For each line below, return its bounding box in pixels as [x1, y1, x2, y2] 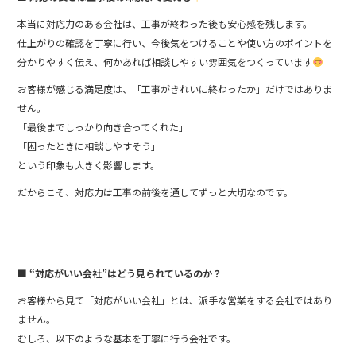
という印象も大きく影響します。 [17, 157, 161, 172]
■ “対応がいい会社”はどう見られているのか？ [17, 265, 222, 280]
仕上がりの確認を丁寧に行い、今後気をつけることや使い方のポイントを [17, 35, 333, 49]
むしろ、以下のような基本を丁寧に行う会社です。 [17, 331, 237, 345]
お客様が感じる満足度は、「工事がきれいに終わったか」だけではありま [17, 81, 333, 95]
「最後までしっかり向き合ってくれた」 [17, 119, 189, 133]
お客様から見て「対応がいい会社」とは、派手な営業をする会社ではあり [17, 292, 333, 307]
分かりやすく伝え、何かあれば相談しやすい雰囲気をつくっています [17, 54, 313, 68]
